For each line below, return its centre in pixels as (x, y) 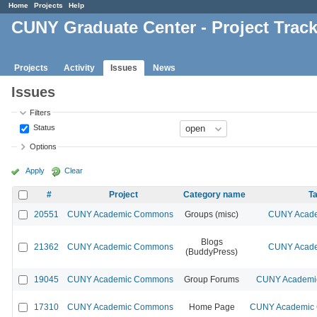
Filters (41, 112)
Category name (214, 194)
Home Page (212, 307)
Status (44, 128)
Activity (79, 68)
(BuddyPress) (212, 252)
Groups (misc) (212, 214)
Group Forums (212, 279)
